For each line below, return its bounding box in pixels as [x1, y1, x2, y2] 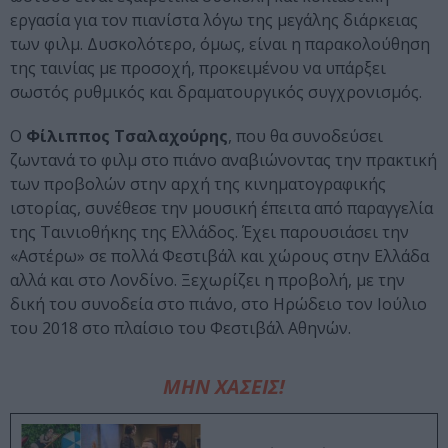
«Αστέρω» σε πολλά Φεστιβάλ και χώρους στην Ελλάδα [10, 245, 429, 268]
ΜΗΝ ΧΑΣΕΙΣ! [163, 373, 285, 401]
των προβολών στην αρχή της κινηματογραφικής [10, 173, 386, 196]
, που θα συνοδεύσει [228, 125, 383, 148]
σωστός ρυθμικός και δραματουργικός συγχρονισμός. [10, 81, 422, 104]
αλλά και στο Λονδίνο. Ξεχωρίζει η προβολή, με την [10, 269, 405, 292]
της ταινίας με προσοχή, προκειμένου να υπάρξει [10, 57, 386, 80]
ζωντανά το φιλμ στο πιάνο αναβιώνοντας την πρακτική [10, 149, 437, 172]
